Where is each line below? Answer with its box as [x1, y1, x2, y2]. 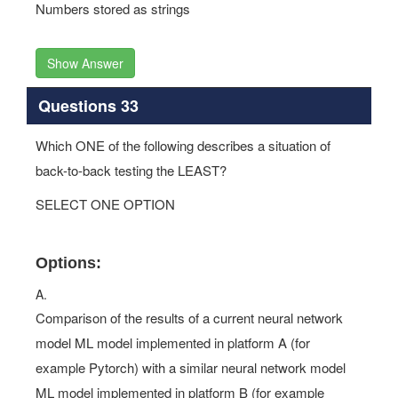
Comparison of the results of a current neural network [36, 308, 343, 327]
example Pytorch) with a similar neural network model [36, 358, 346, 377]
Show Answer [47, 54, 123, 72]
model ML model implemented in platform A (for [36, 333, 310, 352]
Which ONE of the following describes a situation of [36, 136, 330, 155]
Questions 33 [37, 93, 139, 117]
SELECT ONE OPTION [36, 195, 175, 213]
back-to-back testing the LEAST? [36, 161, 227, 179]
